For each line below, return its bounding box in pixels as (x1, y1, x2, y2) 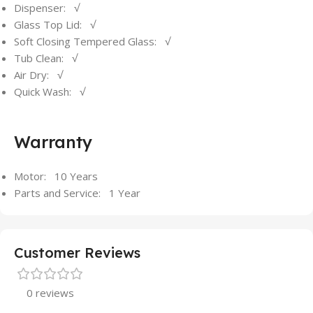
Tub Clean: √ (14, 50, 78, 65)
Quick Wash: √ (14, 84, 85, 99)
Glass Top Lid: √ (14, 17, 96, 31)
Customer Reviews (14, 243, 140, 261)
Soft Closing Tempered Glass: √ (14, 34, 170, 48)
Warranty (14, 131, 92, 152)
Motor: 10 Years (14, 168, 98, 183)
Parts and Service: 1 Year (14, 185, 140, 200)
